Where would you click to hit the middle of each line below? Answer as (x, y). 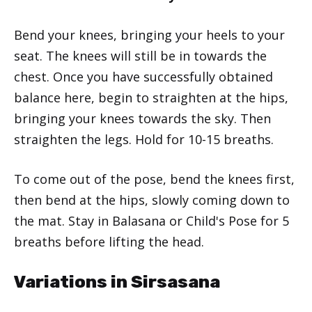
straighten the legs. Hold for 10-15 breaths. (144, 139)
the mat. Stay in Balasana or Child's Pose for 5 (151, 220)
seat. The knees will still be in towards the (140, 55)
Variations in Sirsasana (117, 281)
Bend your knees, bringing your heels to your (149, 34)
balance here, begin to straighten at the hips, (151, 97)
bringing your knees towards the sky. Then (142, 118)
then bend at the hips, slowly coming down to (152, 200)
